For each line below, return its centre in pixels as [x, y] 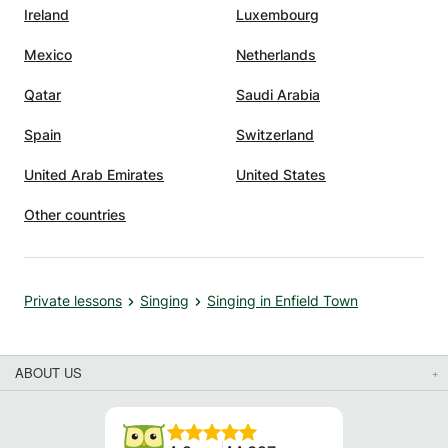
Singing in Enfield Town [282, 300]
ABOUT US [48, 372]
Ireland [46, 14]
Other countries [75, 214]
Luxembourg [277, 14]
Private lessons [73, 300]
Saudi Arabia [278, 94]
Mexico [48, 54]
